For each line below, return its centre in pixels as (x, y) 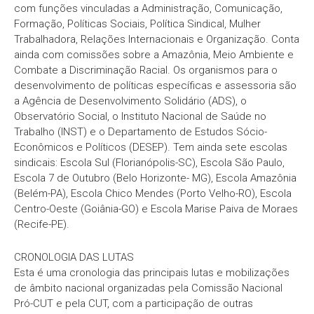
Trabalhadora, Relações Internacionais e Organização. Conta (157, 39)
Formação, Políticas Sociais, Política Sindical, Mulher (137, 24)
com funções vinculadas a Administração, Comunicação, (148, 8)
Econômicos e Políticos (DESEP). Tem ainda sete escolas (151, 147)
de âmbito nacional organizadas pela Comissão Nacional (148, 288)
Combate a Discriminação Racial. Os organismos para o (146, 70)
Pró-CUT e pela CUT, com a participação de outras (134, 303)
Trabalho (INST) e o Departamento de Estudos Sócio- (141, 132)
